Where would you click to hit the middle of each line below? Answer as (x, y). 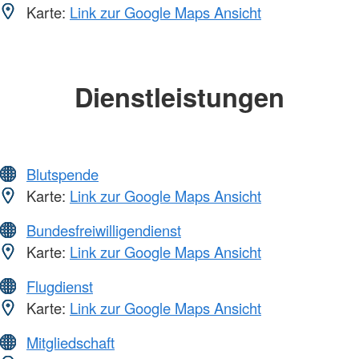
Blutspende (63, 174)
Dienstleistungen (179, 96)
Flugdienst (60, 286)
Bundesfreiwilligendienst (104, 230)
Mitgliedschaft (71, 343)
